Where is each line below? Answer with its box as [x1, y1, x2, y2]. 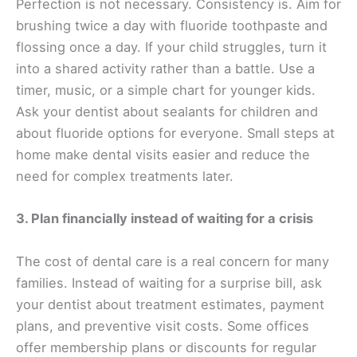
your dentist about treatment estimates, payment [16, 296, 324, 312]
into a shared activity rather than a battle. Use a [16, 61, 315, 77]
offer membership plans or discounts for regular [16, 339, 316, 355]
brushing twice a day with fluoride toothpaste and [16, 18, 328, 34]
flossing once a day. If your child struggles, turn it [16, 39, 327, 56]
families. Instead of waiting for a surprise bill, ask [16, 274, 322, 291]
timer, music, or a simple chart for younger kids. [16, 82, 316, 99]
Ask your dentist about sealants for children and [16, 104, 318, 120]
